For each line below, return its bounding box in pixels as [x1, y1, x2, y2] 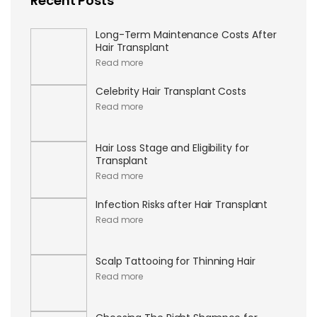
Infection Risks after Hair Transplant [96, 197, 268, 212]
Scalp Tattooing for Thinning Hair [96, 254, 255, 269]
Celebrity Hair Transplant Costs [96, 84, 246, 99]
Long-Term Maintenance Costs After [96, 28, 277, 42]
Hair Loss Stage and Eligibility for [96, 141, 249, 156]
